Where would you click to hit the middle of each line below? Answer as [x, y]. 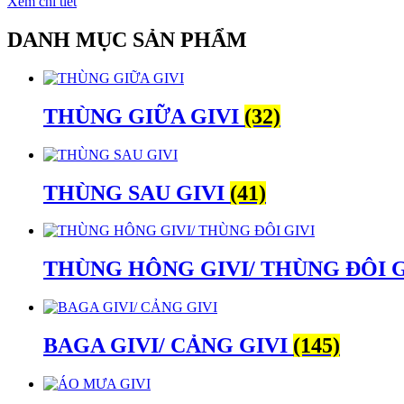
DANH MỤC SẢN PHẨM [127, 39]
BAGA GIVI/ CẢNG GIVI [168, 346]
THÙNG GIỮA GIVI [144, 116]
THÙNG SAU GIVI [137, 193]
